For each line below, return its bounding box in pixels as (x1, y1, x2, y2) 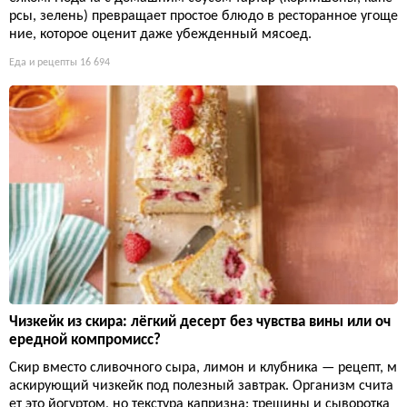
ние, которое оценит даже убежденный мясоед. (9, 26, 312, 42)
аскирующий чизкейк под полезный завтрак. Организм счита (9, 378, 393, 393)
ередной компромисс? (9, 332, 161, 348)
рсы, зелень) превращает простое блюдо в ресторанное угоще (9, 8, 398, 24)
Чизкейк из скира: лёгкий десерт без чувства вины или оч (9, 313, 391, 330)
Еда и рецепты (9, 56, 77, 68)
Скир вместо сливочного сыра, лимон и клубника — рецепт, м (9, 360, 397, 375)
